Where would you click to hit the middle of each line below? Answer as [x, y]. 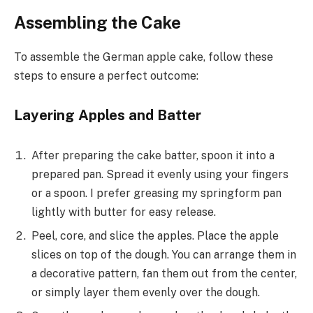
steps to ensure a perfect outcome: [106, 76]
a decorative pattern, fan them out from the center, [164, 273]
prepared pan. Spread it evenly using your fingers [160, 174]
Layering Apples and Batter [108, 115]
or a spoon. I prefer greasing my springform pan [156, 193]
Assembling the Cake [97, 23]
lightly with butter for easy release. [124, 212]
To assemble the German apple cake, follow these [144, 57]
